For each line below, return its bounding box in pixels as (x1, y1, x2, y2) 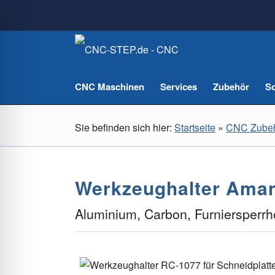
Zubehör (213, 80, 249, 93)
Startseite (174, 120, 215, 134)
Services (160, 80, 197, 93)
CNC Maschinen (75, 80, 144, 93)
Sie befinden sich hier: (75, 120, 172, 134)
